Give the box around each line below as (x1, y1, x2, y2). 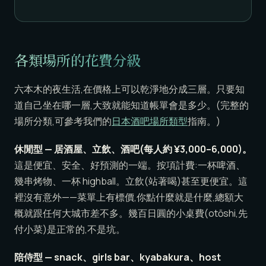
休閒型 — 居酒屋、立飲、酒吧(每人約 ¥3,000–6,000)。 (14, 142, 252, 156)
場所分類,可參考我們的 (14, 115, 112, 128)
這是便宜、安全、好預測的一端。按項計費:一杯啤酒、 (14, 159, 245, 172)
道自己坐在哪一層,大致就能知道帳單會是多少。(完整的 (14, 99, 249, 112)
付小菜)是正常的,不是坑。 (14, 223, 125, 236)
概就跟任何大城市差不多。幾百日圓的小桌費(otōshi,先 (14, 207, 248, 220)
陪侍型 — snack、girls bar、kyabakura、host (14, 251, 221, 264)
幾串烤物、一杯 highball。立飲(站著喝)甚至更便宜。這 (14, 175, 248, 188)
